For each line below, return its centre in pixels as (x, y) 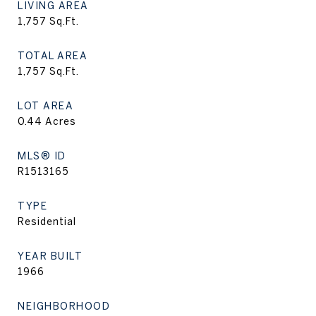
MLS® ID (42, 156)
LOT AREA (45, 106)
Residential (47, 221)
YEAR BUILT (50, 256)
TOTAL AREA (53, 56)
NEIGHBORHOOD (64, 306)
